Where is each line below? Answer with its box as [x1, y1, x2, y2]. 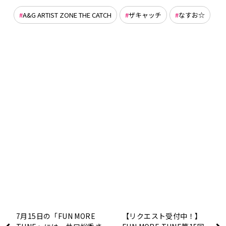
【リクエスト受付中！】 [122, 211, 202, 221]
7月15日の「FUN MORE [16, 211, 95, 221]
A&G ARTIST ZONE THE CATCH [22, 10, 111, 20]
